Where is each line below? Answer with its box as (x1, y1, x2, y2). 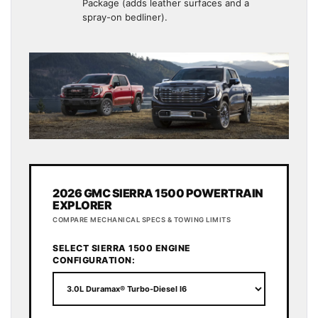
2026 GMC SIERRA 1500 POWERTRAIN (53, 186, 263, 201)
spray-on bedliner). (82, 11, 168, 23)
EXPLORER (53, 198, 111, 213)
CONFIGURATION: (53, 255, 135, 266)
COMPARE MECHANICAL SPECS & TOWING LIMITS (53, 216, 231, 224)
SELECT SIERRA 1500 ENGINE (53, 243, 191, 254)
